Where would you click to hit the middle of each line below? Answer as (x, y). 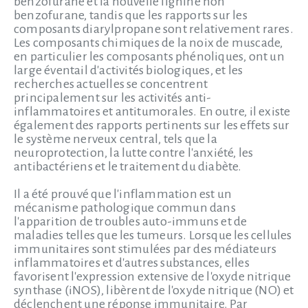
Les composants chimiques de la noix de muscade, (148, 43)
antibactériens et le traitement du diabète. (128, 166)
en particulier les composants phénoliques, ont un (149, 56)
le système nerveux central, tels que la (115, 139)
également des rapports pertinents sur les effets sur (152, 125)
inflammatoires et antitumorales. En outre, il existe (152, 111)
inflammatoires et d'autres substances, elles (132, 263)
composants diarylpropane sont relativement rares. (154, 29)
